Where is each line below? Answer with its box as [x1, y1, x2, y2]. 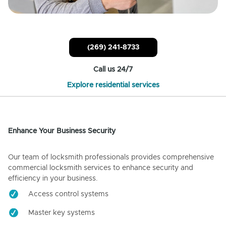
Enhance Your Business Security [8, 128, 116, 135]
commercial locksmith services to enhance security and [8, 164, 193, 172]
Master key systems [28, 209, 95, 217]
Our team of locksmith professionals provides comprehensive [8, 154, 214, 161]
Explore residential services [67, 82, 159, 89]
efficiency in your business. [8, 175, 98, 183]
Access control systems [28, 191, 108, 198]
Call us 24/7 [93, 66, 133, 74]
